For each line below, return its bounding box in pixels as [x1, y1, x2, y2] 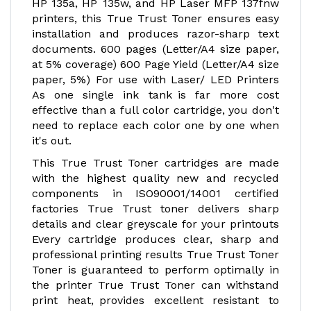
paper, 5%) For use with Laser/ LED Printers [32, 73, 279, 86]
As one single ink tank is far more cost [32, 88, 279, 101]
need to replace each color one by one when [32, 119, 279, 132]
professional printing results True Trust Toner [32, 248, 279, 261]
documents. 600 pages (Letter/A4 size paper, [32, 42, 279, 56]
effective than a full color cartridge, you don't [32, 103, 279, 117]
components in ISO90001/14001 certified [32, 187, 279, 200]
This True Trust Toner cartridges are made [32, 156, 279, 169]
